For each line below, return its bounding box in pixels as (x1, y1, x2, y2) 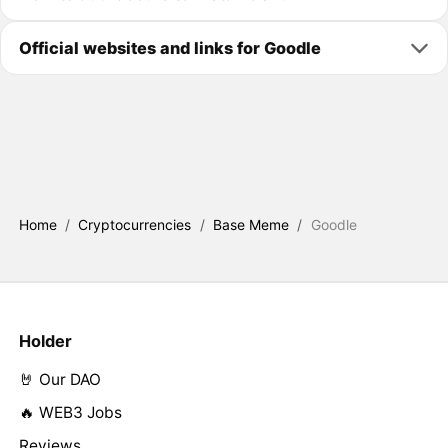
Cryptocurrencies (78, 215, 192, 233)
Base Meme (213, 215, 290, 233)
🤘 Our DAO (18, 370, 101, 389)
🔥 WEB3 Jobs (18, 403, 122, 422)
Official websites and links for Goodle (18, 37, 321, 58)
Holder (18, 330, 72, 351)
